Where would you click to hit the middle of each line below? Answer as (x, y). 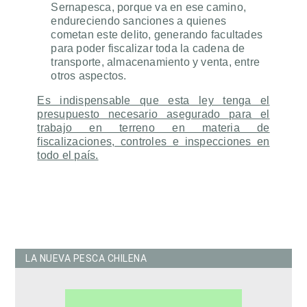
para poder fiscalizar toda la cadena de (148, 49)
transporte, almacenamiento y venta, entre (156, 62)
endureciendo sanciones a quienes (139, 21)
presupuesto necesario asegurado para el (153, 114)
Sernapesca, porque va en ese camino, (148, 8)
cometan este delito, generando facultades (157, 35)
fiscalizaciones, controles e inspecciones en (153, 142)
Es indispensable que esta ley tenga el (153, 101)
